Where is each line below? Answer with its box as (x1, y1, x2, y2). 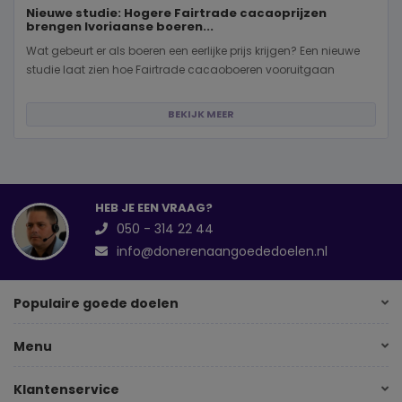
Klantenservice (13, 380, 119, 399)
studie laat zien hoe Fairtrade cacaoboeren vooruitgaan (26, 61, 335, 77)
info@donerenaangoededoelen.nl (117, 241, 328, 260)
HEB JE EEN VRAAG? (94, 199, 213, 217)
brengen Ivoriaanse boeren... (26, 18, 214, 36)
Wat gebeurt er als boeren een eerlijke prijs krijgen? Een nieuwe (26, 42, 360, 58)
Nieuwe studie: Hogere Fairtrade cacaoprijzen (26, 4, 327, 22)
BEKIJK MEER (168, 107, 234, 122)
